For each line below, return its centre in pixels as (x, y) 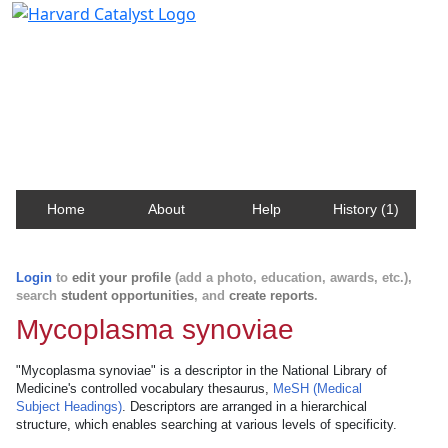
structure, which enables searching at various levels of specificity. (206, 424)
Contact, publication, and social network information (223, 74)
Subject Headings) (69, 406)
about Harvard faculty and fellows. (154, 93)
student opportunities (127, 295)
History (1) (366, 209)
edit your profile (121, 277)
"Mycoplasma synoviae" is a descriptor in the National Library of (201, 370)
